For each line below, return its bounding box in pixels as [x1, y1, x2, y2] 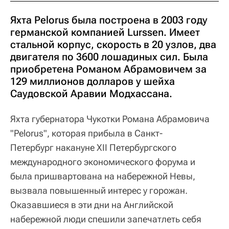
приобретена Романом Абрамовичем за [10, 63, 207, 75]
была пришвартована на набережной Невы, [10, 171, 195, 181]
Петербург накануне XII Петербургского [10, 142, 176, 153]
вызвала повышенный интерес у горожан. [10, 185, 188, 196]
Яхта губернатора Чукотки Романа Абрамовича [10, 113, 210, 124]
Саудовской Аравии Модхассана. [10, 87, 172, 100]
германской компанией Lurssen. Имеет [10, 26, 200, 38]
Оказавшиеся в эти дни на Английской [10, 199, 173, 210]
